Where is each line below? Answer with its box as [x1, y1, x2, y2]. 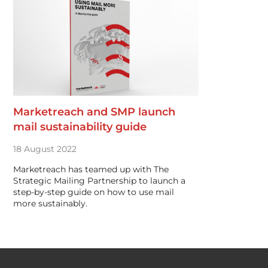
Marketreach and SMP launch [13, 105, 175, 118]
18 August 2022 [13, 144, 77, 154]
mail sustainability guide [13, 120, 147, 133]
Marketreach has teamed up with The [13, 164, 169, 175]
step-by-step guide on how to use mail [13, 187, 174, 197]
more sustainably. [13, 198, 87, 209]
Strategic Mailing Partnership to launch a [13, 175, 185, 186]
